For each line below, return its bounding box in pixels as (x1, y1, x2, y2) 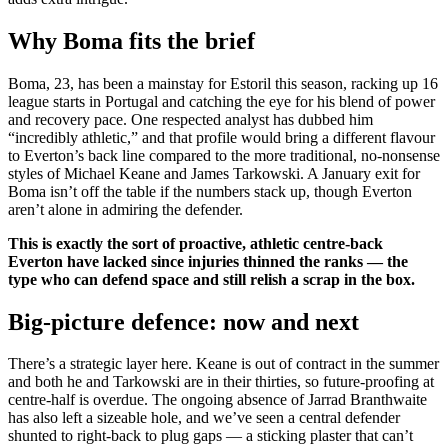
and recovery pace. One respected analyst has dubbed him (8, 110, 373, 128)
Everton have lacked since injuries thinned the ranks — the (8, 252, 408, 270)
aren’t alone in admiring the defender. (8, 200, 243, 218)
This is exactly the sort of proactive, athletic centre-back (8, 234, 383, 252)
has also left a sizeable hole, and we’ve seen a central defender (8, 409, 400, 427)
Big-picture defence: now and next (8, 308, 359, 335)
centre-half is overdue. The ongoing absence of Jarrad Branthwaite (8, 391, 427, 409)
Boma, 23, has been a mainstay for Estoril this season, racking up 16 (8, 74, 438, 92)
